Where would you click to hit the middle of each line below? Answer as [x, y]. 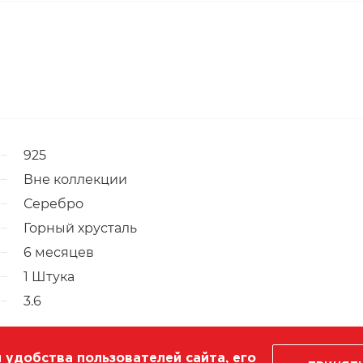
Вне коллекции [75, 179]
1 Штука [49, 276]
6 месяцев [59, 252]
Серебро [53, 203]
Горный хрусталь [80, 228]
